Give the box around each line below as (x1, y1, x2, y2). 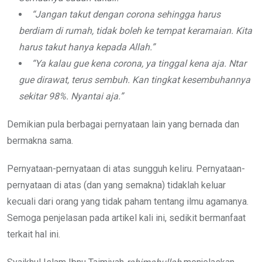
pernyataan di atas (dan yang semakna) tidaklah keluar (7, 179, 226, 191)
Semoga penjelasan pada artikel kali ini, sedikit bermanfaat (7, 212, 246, 223)
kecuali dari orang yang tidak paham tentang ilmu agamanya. (7, 195, 249, 207)
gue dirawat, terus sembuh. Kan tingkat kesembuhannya (19, 74, 250, 85)
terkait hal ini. (7, 228, 60, 240)
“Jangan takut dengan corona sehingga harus (32, 8, 220, 20)
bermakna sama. (7, 135, 73, 146)
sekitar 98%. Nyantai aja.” (19, 90, 123, 102)
